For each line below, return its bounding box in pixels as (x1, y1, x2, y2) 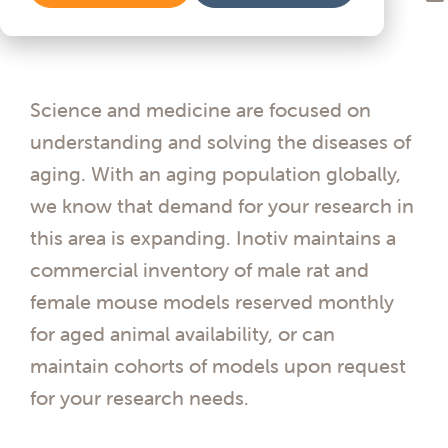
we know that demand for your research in (30, 193, 414, 218)
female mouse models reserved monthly (30, 289, 394, 314)
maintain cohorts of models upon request (30, 353, 406, 378)
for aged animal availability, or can (30, 321, 335, 346)
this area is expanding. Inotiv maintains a (30, 225, 396, 250)
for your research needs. (30, 385, 249, 410)
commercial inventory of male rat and (30, 257, 369, 282)
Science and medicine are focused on (30, 97, 371, 122)
